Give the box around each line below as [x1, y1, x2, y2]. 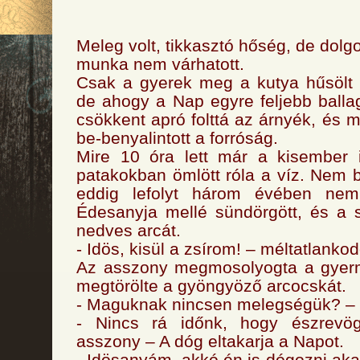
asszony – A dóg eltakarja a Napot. [76, 332, 344, 350]
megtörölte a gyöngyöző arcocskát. [76, 276, 346, 295]
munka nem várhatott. [76, 55, 244, 73]
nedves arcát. [76, 221, 181, 239]
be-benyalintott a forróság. [76, 129, 278, 147]
